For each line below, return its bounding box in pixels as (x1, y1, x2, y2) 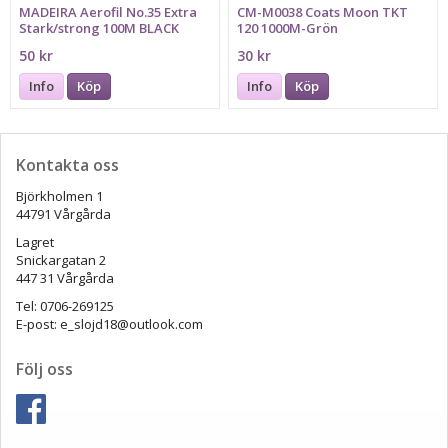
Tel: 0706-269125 (16, 297, 114, 316)
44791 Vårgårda (16, 205, 114, 224)
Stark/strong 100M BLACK (19, 19, 180, 38)
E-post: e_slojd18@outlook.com (16, 315, 203, 334)
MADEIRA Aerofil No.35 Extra (19, 3, 198, 22)
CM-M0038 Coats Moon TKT (237, 3, 409, 22)
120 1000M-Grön (237, 19, 339, 38)
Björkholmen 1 (16, 187, 106, 206)
